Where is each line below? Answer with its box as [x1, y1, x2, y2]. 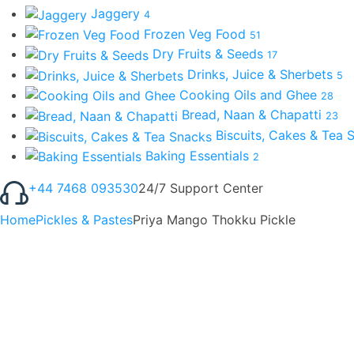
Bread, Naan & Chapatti [182, 107, 326, 123]
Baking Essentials [145, 147, 253, 164]
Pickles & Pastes [36, 212, 133, 228]
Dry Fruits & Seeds [153, 46, 267, 62]
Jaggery [91, 6, 144, 22]
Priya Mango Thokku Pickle [133, 212, 296, 228]
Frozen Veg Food [144, 25, 250, 42]
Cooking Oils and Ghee [179, 86, 321, 103]
